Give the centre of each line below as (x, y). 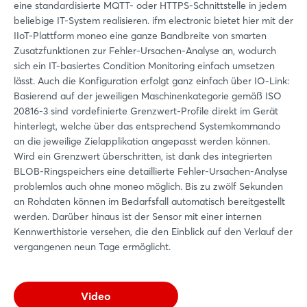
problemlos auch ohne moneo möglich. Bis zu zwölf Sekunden (148, 186)
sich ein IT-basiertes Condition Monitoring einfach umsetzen (144, 65)
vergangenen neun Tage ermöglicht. (92, 246)
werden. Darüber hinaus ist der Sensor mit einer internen (138, 216)
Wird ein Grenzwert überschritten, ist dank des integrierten (143, 156)
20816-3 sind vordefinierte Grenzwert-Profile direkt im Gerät (146, 111)
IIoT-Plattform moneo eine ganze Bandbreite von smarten (140, 35)
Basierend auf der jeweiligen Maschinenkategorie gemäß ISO (148, 96)
